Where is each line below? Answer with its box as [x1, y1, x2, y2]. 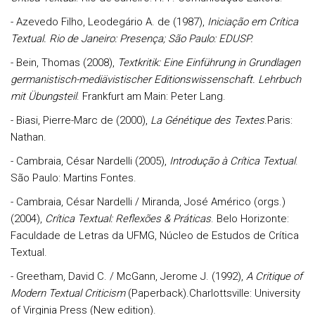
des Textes [211, 114, 264, 127]
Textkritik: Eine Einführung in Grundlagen [117, 56, 300, 69]
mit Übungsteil [11, 90, 77, 103]
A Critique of [246, 270, 302, 283]
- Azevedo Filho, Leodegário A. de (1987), [11, 15, 207, 28]
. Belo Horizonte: [211, 212, 289, 225]
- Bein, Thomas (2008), [11, 56, 117, 69]
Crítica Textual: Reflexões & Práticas [45, 212, 211, 225]
